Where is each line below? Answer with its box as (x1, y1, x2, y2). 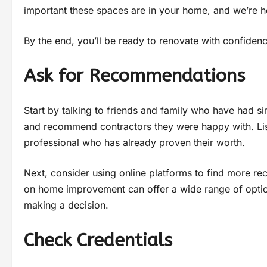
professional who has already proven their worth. (24, 136, 245, 149)
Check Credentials (24, 229, 172, 252)
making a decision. (24, 199, 108, 212)
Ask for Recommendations (24, 65, 245, 87)
